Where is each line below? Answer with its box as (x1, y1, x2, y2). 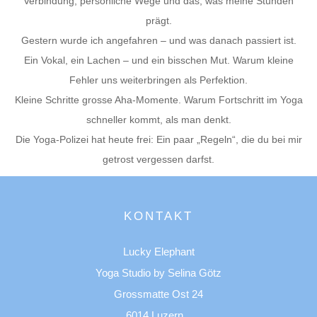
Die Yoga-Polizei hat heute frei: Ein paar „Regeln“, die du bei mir (15, 133, 302, 145)
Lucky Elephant (122, 246, 195, 258)
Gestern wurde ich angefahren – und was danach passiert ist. (21, 34, 296, 46)
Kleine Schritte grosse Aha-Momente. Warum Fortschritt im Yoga (14, 93, 303, 105)
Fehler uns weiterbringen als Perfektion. (69, 74, 248, 86)
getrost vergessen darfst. (103, 153, 214, 165)
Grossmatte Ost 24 (114, 288, 203, 301)
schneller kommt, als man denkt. (86, 113, 231, 125)
